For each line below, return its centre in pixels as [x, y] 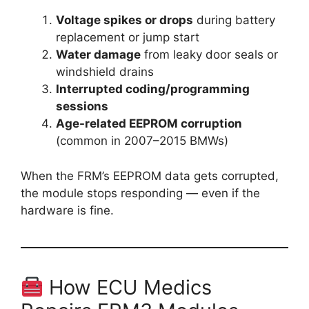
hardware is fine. [67, 210]
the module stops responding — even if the [140, 193]
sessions [82, 107]
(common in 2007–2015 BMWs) [142, 141]
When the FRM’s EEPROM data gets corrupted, [150, 176]
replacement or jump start [128, 38]
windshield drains [105, 72]
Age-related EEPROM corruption [149, 124]
